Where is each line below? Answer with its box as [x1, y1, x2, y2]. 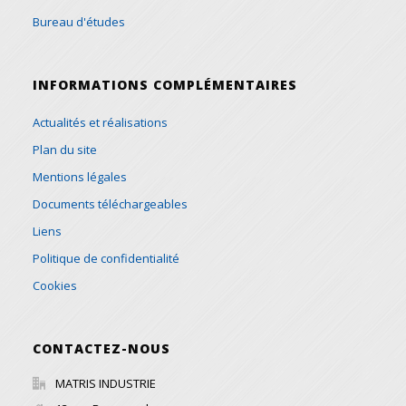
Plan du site [33, 141, 98, 159]
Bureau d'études [33, 14, 126, 31]
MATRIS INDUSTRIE [55, 375, 157, 392]
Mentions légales [33, 169, 128, 186]
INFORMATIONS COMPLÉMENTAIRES [33, 76, 298, 94]
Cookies [33, 277, 78, 295]
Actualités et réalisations [33, 114, 169, 131]
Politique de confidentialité [33, 250, 180, 267]
